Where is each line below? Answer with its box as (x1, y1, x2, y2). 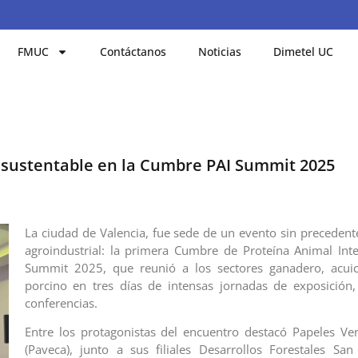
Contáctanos (100, 43, 167, 59)
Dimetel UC (273, 43, 334, 59)
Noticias (198, 43, 242, 59)
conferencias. (24, 294, 97, 311)
